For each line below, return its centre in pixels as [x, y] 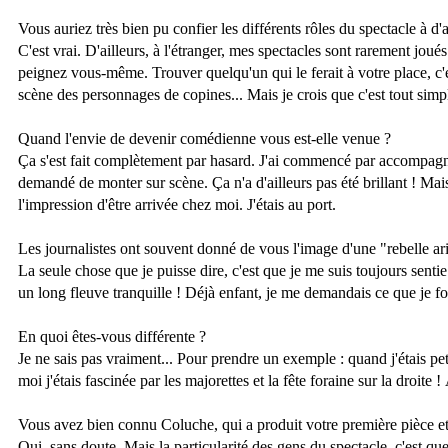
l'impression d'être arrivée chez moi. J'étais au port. [177, 205]
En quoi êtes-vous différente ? [112, 337]
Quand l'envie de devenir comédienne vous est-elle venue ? [204, 139]
